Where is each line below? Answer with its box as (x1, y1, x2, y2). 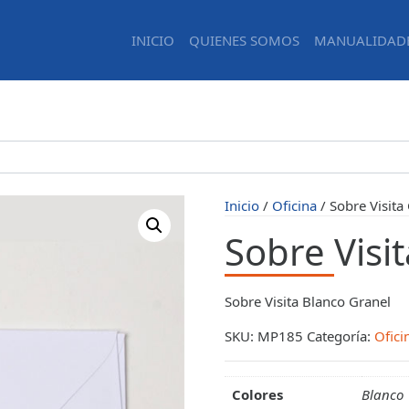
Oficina (271, 196, 317, 215)
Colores (231, 385, 283, 404)
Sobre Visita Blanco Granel (224, 292, 391, 311)
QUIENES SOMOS (189, 31, 299, 50)
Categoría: (306, 327, 374, 346)
